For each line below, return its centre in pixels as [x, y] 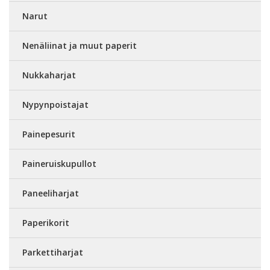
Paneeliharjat [51, 193]
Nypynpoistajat [55, 105]
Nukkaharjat [49, 75]
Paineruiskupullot [59, 164]
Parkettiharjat [53, 252]
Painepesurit [49, 134]
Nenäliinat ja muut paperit [80, 46]
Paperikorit [46, 223]
